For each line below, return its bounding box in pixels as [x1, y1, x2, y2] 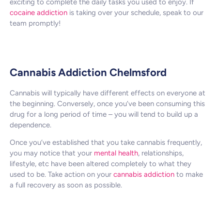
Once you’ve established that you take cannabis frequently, [10, 138, 202, 147]
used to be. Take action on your [10, 170, 113, 179]
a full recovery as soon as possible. [10, 181, 122, 190]
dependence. [10, 120, 51, 129]
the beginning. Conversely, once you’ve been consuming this [10, 99, 205, 108]
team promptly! [10, 19, 61, 28]
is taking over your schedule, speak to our [67, 8, 203, 17]
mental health [94, 149, 138, 158]
